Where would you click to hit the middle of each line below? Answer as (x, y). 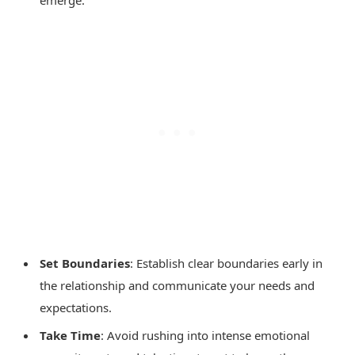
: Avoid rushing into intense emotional (205, 335)
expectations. (76, 308)
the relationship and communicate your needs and (177, 286)
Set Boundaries (85, 263)
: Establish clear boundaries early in (226, 263)
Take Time (70, 335)
